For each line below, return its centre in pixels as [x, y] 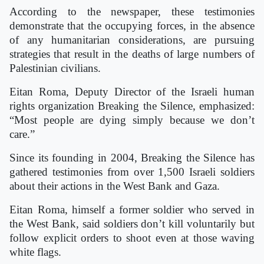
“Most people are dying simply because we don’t [132, 120]
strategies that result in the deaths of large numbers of [132, 54]
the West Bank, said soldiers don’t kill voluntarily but [132, 224]
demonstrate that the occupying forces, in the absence [132, 26]
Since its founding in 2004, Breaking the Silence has [132, 158]
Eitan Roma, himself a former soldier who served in [132, 209]
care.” [22, 134]
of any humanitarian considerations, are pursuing [132, 40]
